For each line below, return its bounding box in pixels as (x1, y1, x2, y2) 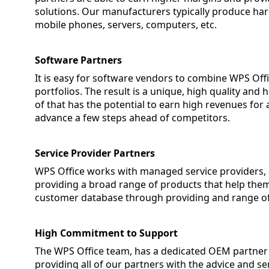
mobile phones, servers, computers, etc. (35, 18, 217, 31)
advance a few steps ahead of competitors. (35, 111, 231, 124)
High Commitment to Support (35, 226, 178, 240)
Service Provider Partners (35, 147, 156, 160)
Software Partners (35, 53, 122, 67)
